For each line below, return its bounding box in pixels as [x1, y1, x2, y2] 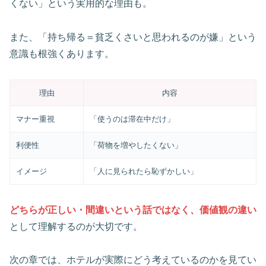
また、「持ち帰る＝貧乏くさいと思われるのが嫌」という [9, 32, 256, 43]
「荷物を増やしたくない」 [90, 140, 183, 150]
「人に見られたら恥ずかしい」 [90, 166, 198, 176]
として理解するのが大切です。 [9, 221, 142, 232]
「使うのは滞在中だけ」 [90, 114, 175, 123]
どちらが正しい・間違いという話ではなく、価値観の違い [9, 204, 256, 215]
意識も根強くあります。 [9, 49, 114, 59]
